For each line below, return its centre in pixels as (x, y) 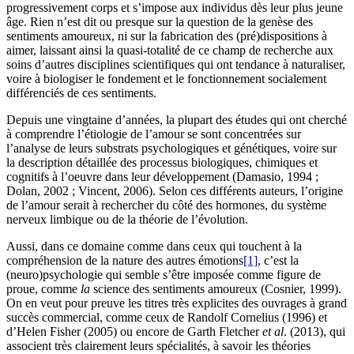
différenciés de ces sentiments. (81, 92)
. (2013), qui (314, 331)
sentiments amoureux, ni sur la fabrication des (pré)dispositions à (167, 36)
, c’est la (278, 260)
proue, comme (43, 288)
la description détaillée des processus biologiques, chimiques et (162, 162)
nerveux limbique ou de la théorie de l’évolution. (127, 219)
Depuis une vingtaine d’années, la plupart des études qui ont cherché (177, 119)
